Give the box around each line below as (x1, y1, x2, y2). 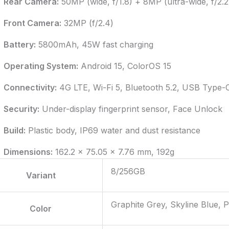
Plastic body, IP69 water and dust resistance (25, 125, 200, 136)
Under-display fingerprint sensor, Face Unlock (39, 104, 222, 114)
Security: (3, 104, 39, 114)
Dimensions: (3, 147, 53, 157)
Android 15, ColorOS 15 (78, 61, 171, 72)
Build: (3, 125, 26, 136)
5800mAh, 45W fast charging (35, 39, 153, 50)
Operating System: (3, 61, 78, 72)
